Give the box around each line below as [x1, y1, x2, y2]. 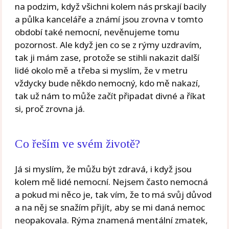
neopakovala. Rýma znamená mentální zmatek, [15, 214, 209, 226]
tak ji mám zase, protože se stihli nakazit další [15, 51, 200, 63]
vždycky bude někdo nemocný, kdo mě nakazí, [15, 77, 201, 89]
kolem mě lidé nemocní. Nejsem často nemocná [15, 175, 209, 188]
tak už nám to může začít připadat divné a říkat [15, 89, 206, 102]
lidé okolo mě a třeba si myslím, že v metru [15, 64, 188, 76]
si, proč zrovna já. [15, 102, 85, 114]
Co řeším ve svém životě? [15, 137, 141, 150]
